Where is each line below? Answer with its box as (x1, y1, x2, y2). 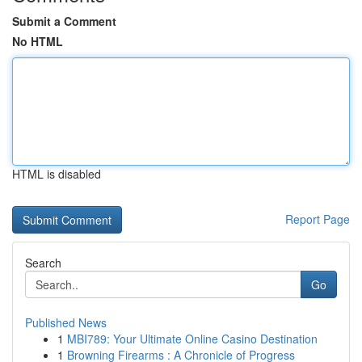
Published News (25, 314, 107, 330)
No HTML (12, 33, 63, 49)
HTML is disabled (12, 166, 101, 182)
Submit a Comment (12, 13, 116, 29)
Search (25, 255, 61, 271)
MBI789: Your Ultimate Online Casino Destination (67, 330, 318, 347)
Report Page (285, 211, 350, 227)
